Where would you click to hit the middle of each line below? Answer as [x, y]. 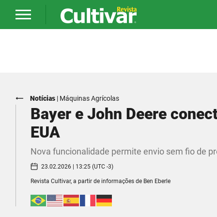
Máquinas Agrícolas [89, 98]
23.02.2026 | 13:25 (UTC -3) [77, 166]
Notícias [43, 98]
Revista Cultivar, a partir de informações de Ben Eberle [101, 181]
